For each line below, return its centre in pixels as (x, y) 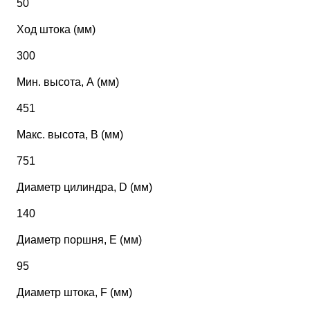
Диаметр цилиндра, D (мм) (85, 188)
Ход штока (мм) (56, 30)
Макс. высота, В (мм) (70, 135)
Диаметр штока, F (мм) (75, 293)
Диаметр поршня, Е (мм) (80, 240)
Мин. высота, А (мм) (68, 82)
